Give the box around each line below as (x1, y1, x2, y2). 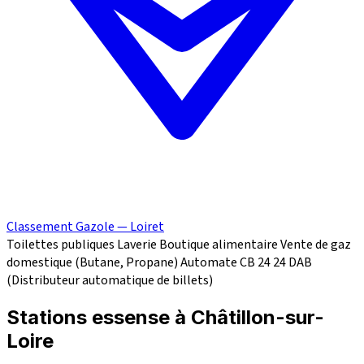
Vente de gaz (280, 236, 351, 254)
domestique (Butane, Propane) (6, 253, 178, 272)
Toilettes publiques (6, 236, 115, 254)
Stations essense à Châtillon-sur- (6, 305, 324, 330)
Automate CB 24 (180, 253, 271, 272)
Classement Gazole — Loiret (6, 218, 164, 236)
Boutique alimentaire (159, 236, 278, 254)
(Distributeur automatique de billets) (6, 271, 213, 290)
